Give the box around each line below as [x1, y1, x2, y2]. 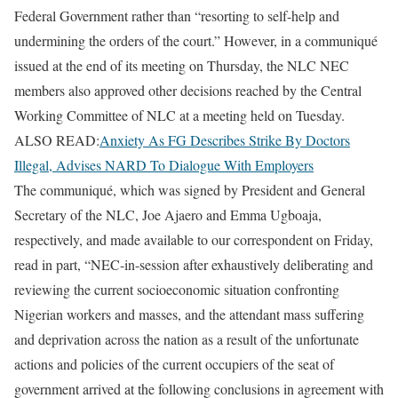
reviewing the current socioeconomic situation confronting [14, 279, 339, 298]
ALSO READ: [14, 130, 99, 149]
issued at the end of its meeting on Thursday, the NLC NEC [14, 55, 349, 75]
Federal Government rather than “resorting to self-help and [14, 5, 339, 25]
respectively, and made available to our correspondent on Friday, [14, 229, 373, 249]
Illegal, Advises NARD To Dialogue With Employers [14, 155, 314, 174]
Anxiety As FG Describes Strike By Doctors [99, 130, 350, 149]
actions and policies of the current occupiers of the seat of [14, 354, 334, 373]
